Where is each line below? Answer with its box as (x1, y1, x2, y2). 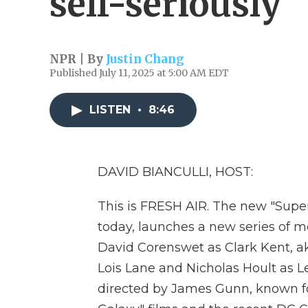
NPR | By (49, 52, 106, 67)
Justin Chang (106, 52, 184, 67)
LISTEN (89, 103, 134, 116)
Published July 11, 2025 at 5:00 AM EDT (49, 67, 229, 79)
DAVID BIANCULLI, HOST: (98, 164, 253, 179)
